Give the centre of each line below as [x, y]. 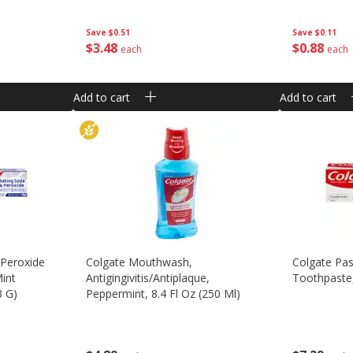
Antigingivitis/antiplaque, [147, 278]
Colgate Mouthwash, [139, 262]
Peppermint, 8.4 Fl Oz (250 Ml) [163, 294]
